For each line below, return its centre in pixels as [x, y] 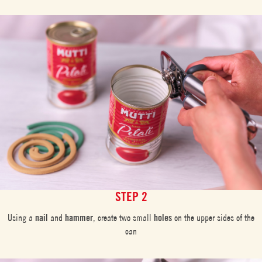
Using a [21, 217]
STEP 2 [131, 197]
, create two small [123, 217]
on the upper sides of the [213, 217]
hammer [79, 218]
